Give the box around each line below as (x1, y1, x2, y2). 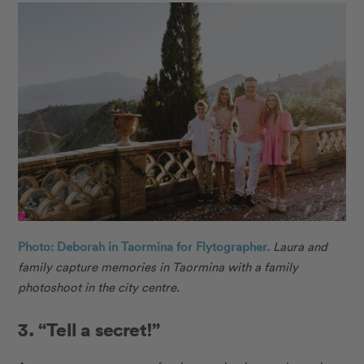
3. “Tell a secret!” (18, 317, 160, 342)
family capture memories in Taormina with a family (18, 258, 299, 275)
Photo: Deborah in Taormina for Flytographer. (18, 238, 271, 255)
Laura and (273, 238, 328, 255)
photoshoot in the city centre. (18, 279, 180, 296)
